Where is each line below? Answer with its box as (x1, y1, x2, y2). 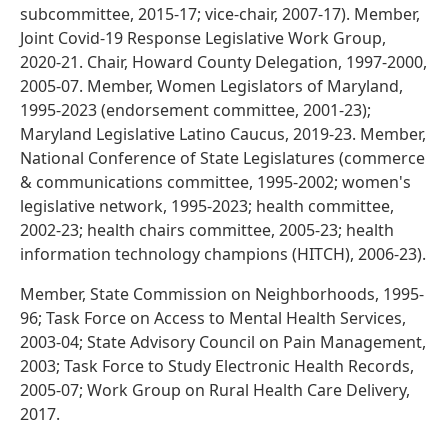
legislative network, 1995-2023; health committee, (20, 195, 394, 218)
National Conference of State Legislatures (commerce (20, 147, 425, 170)
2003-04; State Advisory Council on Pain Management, (20, 331, 426, 354)
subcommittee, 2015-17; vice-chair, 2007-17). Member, (20, 3, 420, 26)
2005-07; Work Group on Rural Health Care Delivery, (20, 379, 410, 402)
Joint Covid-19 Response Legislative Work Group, (20, 27, 386, 50)
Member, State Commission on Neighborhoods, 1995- (20, 283, 424, 306)
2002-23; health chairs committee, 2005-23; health (20, 219, 394, 242)
